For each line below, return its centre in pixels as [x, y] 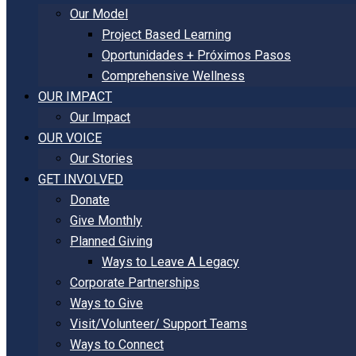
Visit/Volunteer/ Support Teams [159, 324]
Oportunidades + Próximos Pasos [196, 55]
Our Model [99, 14]
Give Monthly [106, 221]
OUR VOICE [70, 138]
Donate [90, 200]
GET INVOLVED [81, 179]
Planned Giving [111, 241]
